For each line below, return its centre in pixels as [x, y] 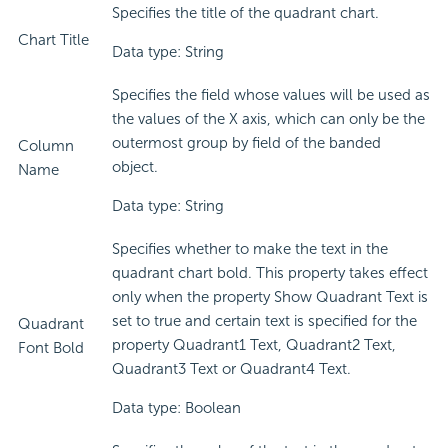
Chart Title [53, 40]
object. [135, 167]
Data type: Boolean [176, 408]
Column [46, 146]
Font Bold [51, 348]
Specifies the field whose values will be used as [271, 95]
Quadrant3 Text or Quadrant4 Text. [231, 369]
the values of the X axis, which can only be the [268, 119]
